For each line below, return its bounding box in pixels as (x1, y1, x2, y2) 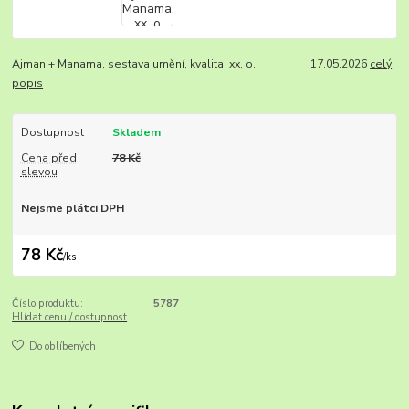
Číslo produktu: (12, 296, 84, 310)
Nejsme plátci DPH (20, 201, 124, 216)
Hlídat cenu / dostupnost (12, 309, 128, 324)
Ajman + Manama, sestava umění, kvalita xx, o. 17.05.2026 (12, 57, 371, 72)
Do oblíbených (29, 340, 97, 354)
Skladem (111, 125, 161, 141)
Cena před (20, 151, 77, 166)
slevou (20, 164, 58, 180)
